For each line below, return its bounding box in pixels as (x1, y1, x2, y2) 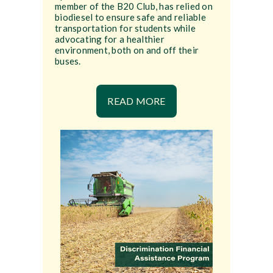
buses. (54, 55, 81, 67)
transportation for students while (54, 23, 196, 34)
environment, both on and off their (54, 44, 199, 56)
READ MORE (107, 95, 166, 107)
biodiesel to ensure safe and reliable (54, 12, 206, 23)
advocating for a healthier (54, 34, 165, 45)
